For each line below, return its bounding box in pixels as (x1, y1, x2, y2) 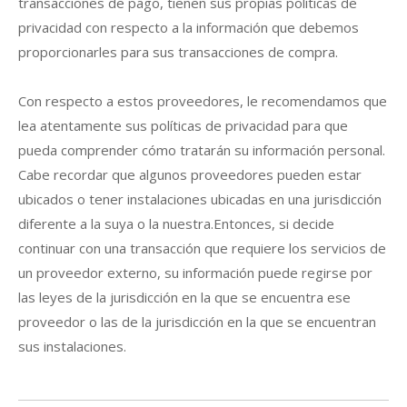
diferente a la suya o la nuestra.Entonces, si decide (18, 213, 334, 233)
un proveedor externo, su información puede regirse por (18, 263, 372, 282)
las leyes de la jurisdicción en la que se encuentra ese (18, 287, 351, 306)
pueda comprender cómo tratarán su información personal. (18, 140, 385, 159)
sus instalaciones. (18, 336, 126, 355)
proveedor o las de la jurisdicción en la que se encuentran (18, 312, 376, 331)
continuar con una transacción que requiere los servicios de (18, 238, 386, 257)
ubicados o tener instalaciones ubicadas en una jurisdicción (18, 189, 382, 208)
